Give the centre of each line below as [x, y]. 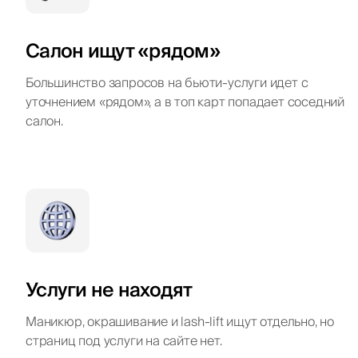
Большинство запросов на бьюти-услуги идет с [167, 83]
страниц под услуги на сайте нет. [124, 341]
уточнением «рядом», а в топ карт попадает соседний [185, 102]
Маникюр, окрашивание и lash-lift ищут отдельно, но [180, 322]
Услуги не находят [109, 290]
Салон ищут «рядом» [123, 51]
